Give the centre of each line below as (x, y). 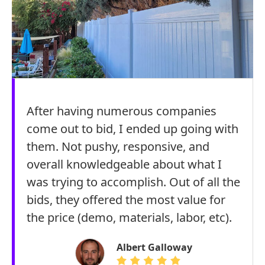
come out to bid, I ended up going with (132, 129)
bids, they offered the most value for (126, 200)
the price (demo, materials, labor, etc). (129, 217)
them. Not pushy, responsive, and (118, 146)
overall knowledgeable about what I (124, 164)
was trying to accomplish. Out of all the (133, 182)
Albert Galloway (154, 247)
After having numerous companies (122, 111)
